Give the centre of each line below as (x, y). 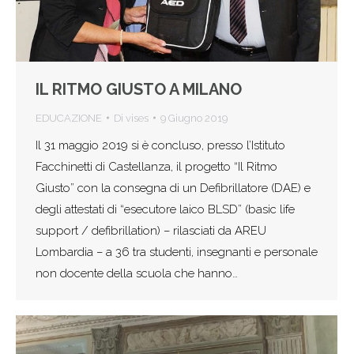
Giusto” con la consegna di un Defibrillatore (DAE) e (173, 188)
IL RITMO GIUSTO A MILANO (139, 89)
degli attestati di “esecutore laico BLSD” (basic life (165, 209)
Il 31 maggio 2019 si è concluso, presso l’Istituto (160, 145)
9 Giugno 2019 (194, 118)
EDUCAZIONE (69, 118)
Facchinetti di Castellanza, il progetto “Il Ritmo (156, 166)
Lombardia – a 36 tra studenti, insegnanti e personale (177, 252)
